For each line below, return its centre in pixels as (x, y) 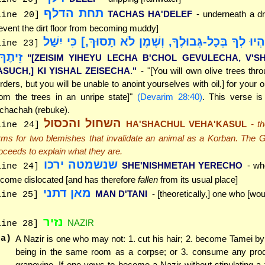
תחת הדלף (74, 13)
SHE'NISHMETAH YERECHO (182, 166)
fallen (148, 180)
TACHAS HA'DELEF (150, 14)
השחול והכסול (83, 123)
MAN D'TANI (121, 194)
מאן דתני (67, 193)
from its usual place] (198, 180)
